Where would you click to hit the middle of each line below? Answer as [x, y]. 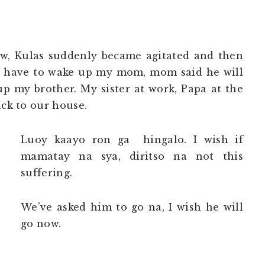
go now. [41, 224]
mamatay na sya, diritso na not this [132, 156]
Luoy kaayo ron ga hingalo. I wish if [132, 140]
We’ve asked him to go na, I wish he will [132, 207]
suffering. [47, 173]
